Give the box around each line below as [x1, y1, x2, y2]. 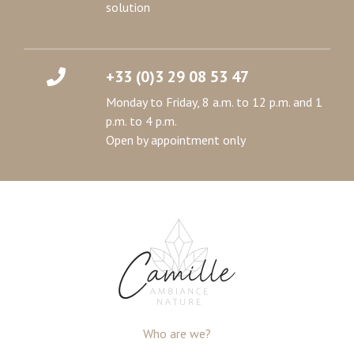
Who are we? [143, 326, 211, 341]
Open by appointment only [106, 132, 246, 148]
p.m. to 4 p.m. [106, 113, 177, 129]
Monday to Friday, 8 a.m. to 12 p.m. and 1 [106, 94, 322, 110]
